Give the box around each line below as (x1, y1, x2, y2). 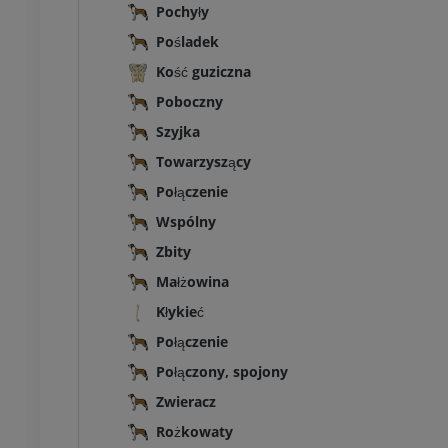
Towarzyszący (156, 152, 251, 172)
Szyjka (156, 122, 200, 142)
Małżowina (156, 272, 229, 292)
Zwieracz (156, 392, 216, 412)
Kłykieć (156, 302, 204, 322)
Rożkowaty (156, 422, 233, 442)
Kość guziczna (156, 62, 251, 82)
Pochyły (156, 2, 209, 22)
